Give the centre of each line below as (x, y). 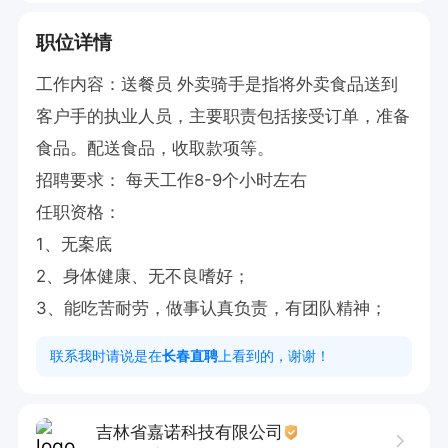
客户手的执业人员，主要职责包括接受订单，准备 (222, 116)
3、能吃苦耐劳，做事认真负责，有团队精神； (211, 308)
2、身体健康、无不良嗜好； (142, 276)
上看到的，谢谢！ (274, 355)
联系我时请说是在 (106, 355)
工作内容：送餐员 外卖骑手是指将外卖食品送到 (217, 84)
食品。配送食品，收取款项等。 (154, 148)
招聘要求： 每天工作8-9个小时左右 (171, 180)
